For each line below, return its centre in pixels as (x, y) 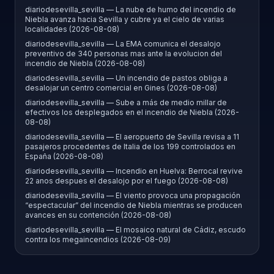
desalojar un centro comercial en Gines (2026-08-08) (121, 88)
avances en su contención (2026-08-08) (98, 215)
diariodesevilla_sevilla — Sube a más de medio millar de (126, 102)
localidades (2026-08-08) (72, 29)
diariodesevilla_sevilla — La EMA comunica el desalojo (123, 44)
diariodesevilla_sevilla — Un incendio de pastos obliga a (126, 78)
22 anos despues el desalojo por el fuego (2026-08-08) (127, 181)
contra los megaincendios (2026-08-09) (98, 239)
